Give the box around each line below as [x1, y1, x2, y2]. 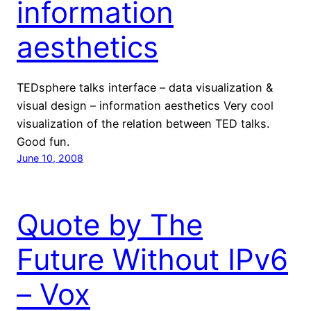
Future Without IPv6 [17, 241, 288, 277]
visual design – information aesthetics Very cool [17, 98, 274, 112]
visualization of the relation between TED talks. [17, 116, 273, 131]
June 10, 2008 [17, 151, 83, 164]
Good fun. [17, 134, 69, 149]
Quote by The [17, 206, 203, 242]
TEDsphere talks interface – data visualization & [17, 80, 273, 94]
